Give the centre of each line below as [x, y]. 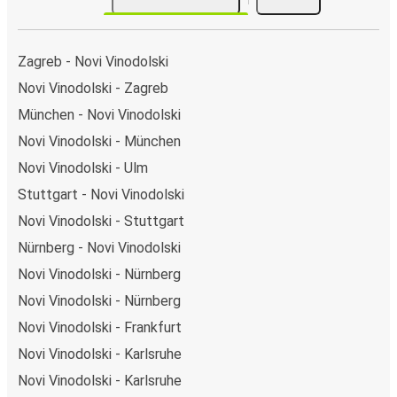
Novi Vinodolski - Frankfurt [100, 327]
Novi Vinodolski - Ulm [83, 167]
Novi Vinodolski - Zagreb [93, 88]
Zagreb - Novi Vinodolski [93, 61]
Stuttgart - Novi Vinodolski [101, 194]
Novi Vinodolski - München [99, 141]
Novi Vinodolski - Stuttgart [101, 221]
